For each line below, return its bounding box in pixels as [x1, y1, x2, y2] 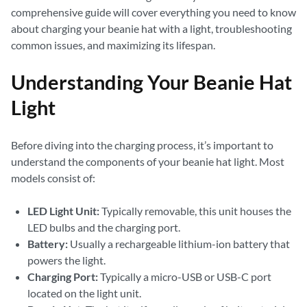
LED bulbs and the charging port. [27, 221, 180, 234]
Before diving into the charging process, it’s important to [11, 138, 273, 151]
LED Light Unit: [27, 204, 99, 217]
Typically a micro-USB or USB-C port [98, 270, 271, 283]
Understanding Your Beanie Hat [11, 71, 292, 94]
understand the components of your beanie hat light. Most [11, 155, 284, 168]
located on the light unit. [27, 286, 141, 299]
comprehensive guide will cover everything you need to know [11, 5, 296, 19]
